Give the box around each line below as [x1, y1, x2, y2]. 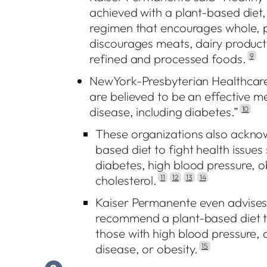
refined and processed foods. [89, 51, 246, 66]
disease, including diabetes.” [89, 104, 238, 119]
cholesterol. [95, 173, 157, 188]
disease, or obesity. [95, 241, 198, 257]
